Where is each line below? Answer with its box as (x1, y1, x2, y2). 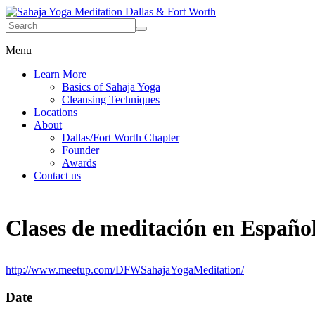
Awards (62, 157, 96, 169)
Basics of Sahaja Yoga (62, 81, 160, 93)
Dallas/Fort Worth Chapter (62, 131, 179, 143)
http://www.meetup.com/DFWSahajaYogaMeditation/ (6, 263, 244, 276)
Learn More (34, 68, 86, 80)
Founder (62, 144, 99, 156)
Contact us (34, 169, 81, 181)
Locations (34, 106, 77, 118)
